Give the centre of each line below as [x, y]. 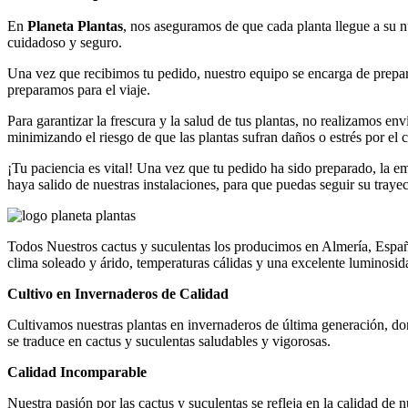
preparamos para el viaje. [79, 90]
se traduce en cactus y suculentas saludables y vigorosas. [169, 342]
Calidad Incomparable [77, 372]
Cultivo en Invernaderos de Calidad [118, 294]
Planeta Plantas [75, 26]
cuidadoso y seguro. [65, 43]
